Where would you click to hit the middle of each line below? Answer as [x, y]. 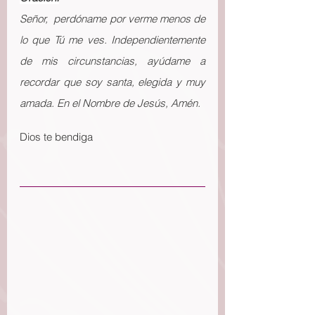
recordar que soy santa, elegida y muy [112, 82]
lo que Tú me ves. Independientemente [112, 40]
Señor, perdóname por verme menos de [112, 19]
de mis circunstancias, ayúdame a [112, 61]
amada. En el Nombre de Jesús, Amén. [110, 103]
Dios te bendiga [56, 137]
